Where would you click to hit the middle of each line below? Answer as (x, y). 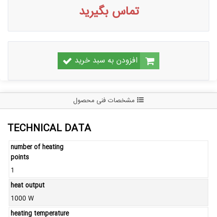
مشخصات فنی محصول (104, 101)
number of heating (37, 148)
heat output (28, 186)
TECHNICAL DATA (49, 129)
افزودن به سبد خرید (106, 61)
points (20, 158)
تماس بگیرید (108, 12)
